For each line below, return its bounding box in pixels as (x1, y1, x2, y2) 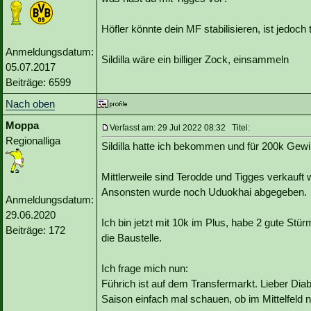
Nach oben (6, 98, 55, 110)
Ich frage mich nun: (101, 262, 188, 275)
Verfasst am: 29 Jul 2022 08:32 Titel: (110, 123, 250, 133)
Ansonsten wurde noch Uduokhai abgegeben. (101, 186, 307, 199)
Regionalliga (6, 135, 60, 147)
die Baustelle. (101, 232, 162, 244)
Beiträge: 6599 (6, 76, 71, 89)
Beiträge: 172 (6, 224, 65, 237)
